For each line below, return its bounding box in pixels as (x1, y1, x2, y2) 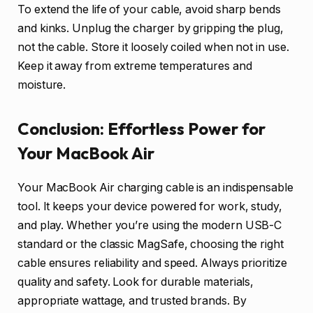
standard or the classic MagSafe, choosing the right (17, 238, 284, 252)
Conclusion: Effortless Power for (17, 118, 265, 140)
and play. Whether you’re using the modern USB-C (17, 219, 282, 233)
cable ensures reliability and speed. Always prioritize (17, 256, 287, 270)
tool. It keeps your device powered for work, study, (17, 200, 282, 214)
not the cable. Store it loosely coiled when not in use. (17, 41, 289, 54)
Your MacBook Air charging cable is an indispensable (17, 181, 293, 195)
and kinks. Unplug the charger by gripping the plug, (17, 22, 284, 36)
